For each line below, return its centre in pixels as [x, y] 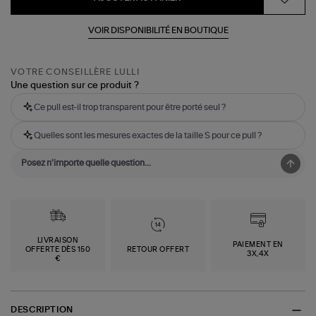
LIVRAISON [58, 240]
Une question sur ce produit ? [75, 86]
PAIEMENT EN [258, 245]
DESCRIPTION [42, 310]
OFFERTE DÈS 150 [58, 249]
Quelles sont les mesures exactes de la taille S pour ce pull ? [148, 136]
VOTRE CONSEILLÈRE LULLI [75, 72]
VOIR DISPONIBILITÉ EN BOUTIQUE [158, 30]
